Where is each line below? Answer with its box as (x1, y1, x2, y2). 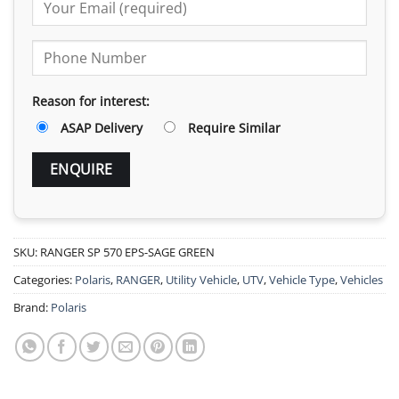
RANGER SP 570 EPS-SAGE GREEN (40, 244, 215, 261)
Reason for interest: (32, 93, 150, 110)
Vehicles (340, 272, 383, 289)
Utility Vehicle (166, 272, 237, 289)
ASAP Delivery (61, 119, 142, 137)
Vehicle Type (269, 272, 335, 289)
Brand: (13, 299, 51, 316)
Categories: (13, 272, 75, 289)
